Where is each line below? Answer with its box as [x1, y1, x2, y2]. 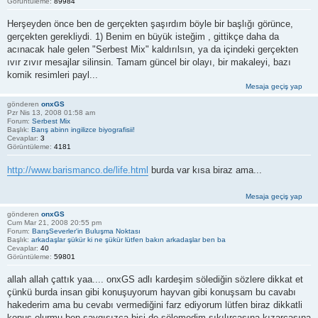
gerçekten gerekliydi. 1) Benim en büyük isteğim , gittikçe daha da [7, 31, 279, 43]
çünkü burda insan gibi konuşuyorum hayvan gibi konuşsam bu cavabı [7, 287, 296, 298]
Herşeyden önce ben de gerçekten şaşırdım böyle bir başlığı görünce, [7, 18, 293, 30]
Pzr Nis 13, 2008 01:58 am [7, 109, 95, 117]
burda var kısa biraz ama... [148, 164, 262, 175]
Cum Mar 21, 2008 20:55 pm [7, 218, 102, 226]
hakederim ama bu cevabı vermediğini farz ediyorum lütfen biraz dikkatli [7, 300, 302, 311]
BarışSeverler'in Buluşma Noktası [32, 226, 141, 235]
